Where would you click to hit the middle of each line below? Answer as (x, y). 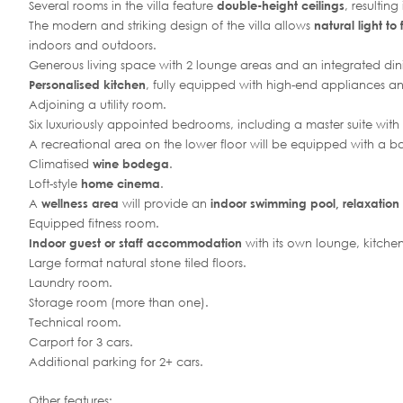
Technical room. (75, 323)
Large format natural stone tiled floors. (138, 264)
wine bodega (131, 164)
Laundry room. (71, 283)
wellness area (82, 204)
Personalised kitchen (87, 85)
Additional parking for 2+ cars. (116, 363)
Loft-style (55, 184)
